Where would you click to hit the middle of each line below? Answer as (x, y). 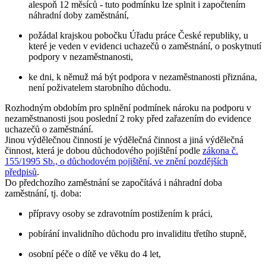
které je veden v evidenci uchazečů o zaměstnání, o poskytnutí (145, 46)
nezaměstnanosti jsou (45, 118)
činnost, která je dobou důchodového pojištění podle (104, 150)
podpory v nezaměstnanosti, (81, 56)
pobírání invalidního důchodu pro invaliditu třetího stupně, (137, 233)
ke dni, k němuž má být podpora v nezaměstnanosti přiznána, (143, 77)
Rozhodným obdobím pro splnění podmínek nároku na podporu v (128, 107)
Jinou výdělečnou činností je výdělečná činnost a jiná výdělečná (124, 140)
